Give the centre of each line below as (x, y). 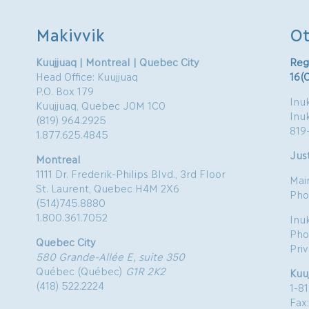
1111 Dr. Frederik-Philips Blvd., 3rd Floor (131, 173)
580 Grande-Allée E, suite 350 (111, 256)
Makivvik (71, 34)
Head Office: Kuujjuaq (87, 76)
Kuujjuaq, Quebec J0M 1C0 (101, 105)
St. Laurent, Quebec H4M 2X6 (108, 188)
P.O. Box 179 (65, 91)
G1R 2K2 (146, 271)
